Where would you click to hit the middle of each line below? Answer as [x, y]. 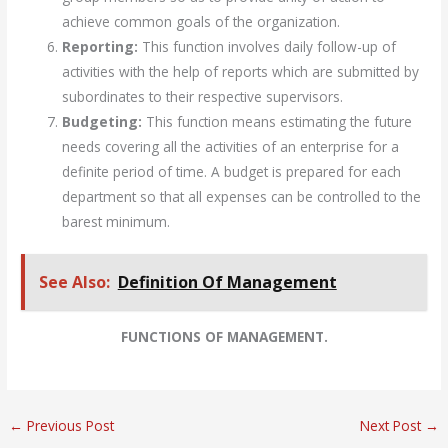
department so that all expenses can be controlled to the [242, 196]
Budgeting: [102, 121]
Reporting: [100, 46]
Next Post [392, 426]
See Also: [74, 281]
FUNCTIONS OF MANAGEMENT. [224, 337]
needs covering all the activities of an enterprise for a [231, 146]
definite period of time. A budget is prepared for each [232, 171]
